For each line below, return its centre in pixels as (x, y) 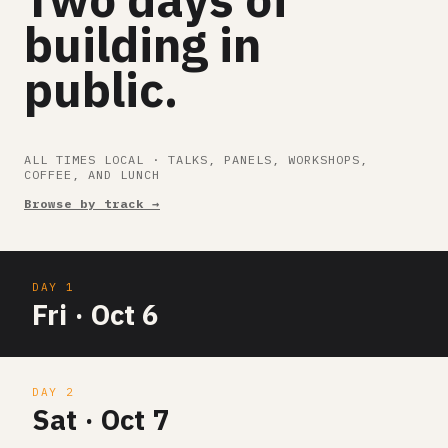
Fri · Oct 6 (95, 314)
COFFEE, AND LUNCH (92, 174)
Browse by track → (92, 203)
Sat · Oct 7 (100, 419)
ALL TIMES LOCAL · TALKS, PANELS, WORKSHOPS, (196, 159)
